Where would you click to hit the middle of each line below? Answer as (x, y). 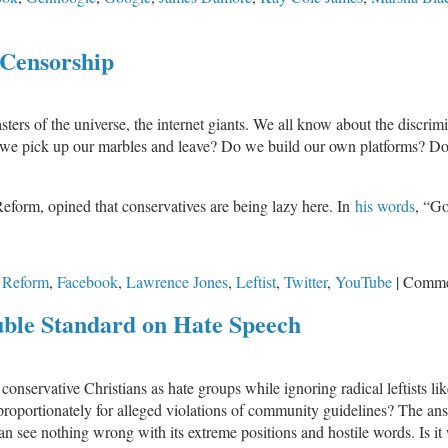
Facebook (87, 282)
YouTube (363, 282)
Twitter (305, 282)
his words (385, 206)
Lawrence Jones (177, 282)
